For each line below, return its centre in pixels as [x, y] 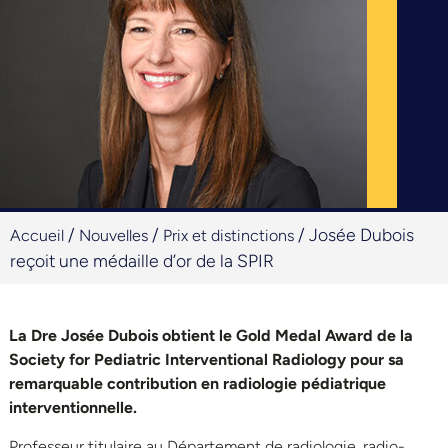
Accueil [37, 236]
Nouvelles [113, 236]
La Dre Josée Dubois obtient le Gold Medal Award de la [211, 336]
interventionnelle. [73, 408]
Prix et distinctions [228, 236]
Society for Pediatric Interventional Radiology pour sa [206, 360]
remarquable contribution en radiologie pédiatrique [197, 384]
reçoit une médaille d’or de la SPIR [142, 261]
